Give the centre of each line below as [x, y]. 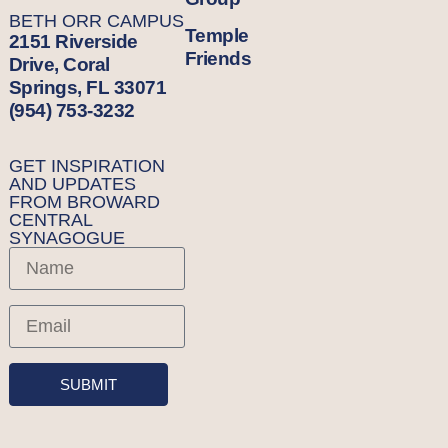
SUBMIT [88, 384]
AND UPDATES [72, 183]
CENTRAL [50, 219]
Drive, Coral [59, 65]
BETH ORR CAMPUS [96, 21]
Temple [216, 35]
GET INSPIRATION [86, 165]
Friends [217, 58]
